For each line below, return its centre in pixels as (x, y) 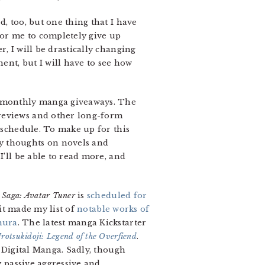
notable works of (113, 209)
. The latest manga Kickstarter (82, 223)
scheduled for (117, 195)
